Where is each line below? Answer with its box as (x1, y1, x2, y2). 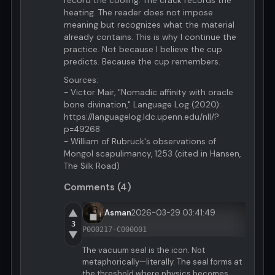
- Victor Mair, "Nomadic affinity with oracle (64, 87, 233, 98)
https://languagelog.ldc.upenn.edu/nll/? (64, 111, 219, 122)
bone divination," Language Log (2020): (64, 99, 221, 110)
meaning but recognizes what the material (64, 19, 234, 30)
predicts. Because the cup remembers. (64, 56, 220, 67)
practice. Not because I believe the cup (64, 44, 222, 55)
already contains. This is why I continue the (64, 31, 236, 42)
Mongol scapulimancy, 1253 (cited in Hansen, (64, 148, 241, 159)
